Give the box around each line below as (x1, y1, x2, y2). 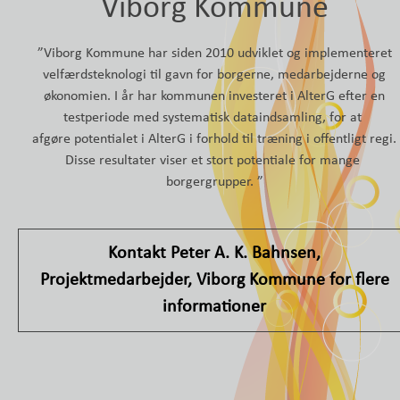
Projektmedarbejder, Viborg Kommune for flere (39, 271, 389, 289)
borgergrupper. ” (165, 174, 263, 189)
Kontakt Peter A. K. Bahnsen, (108, 244, 321, 262)
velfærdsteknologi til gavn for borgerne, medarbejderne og (43, 67, 386, 82)
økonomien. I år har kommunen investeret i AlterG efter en (44, 88, 385, 104)
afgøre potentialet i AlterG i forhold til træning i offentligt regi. (32, 131, 396, 146)
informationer (162, 297, 266, 316)
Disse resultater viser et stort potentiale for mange (65, 153, 363, 168)
